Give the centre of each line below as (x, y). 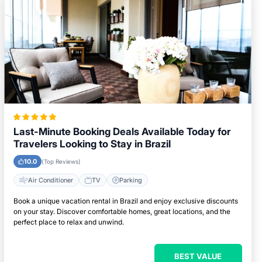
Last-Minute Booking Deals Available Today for (122, 132)
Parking (131, 180)
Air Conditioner (51, 180)
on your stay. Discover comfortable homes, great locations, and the (122, 211)
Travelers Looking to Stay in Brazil (92, 144)
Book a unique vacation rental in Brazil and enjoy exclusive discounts (126, 201)
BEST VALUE (198, 256)
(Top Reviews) (61, 161)
